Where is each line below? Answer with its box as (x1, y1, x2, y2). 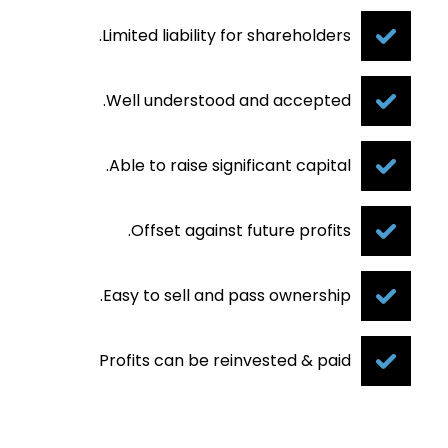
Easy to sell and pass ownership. (103, 284, 352, 307)
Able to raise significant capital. (109, 154, 352, 177)
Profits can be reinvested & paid (99, 349, 352, 372)
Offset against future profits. (131, 219, 352, 242)
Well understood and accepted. (106, 89, 352, 112)
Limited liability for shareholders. (102, 24, 352, 47)
